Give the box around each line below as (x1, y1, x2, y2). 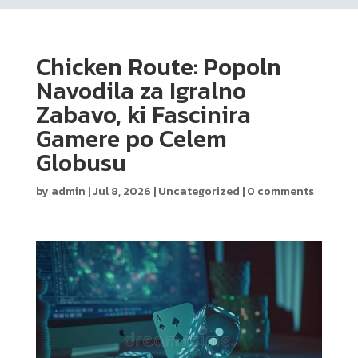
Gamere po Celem (35, 121, 227, 157)
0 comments (246, 183, 314, 200)
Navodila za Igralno (35, 73, 246, 109)
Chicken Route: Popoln (35, 49, 281, 85)
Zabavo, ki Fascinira (35, 97, 251, 133)
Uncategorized (157, 183, 240, 200)
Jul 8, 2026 (92, 183, 151, 200)
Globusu (35, 145, 126, 181)
